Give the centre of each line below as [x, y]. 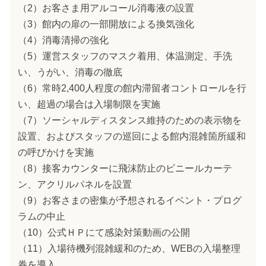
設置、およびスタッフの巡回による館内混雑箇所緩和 [132, 136]
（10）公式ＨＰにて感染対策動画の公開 [104, 232]
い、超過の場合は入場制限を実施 [89, 104]
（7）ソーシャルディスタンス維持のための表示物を [129, 120]
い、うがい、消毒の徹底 [70, 72]
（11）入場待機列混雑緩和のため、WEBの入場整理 [129, 248]
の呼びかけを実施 [56, 152]
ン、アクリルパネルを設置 [75, 184]
